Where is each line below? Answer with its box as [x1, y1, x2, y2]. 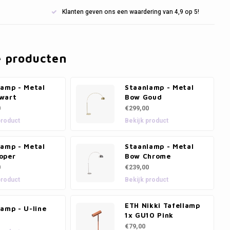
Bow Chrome [125, 152, 171, 160]
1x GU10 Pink [125, 211, 174, 219]
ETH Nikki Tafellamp [125, 201, 200, 209]
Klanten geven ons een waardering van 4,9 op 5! [62, 7, 199, 16]
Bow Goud [125, 93, 162, 101]
